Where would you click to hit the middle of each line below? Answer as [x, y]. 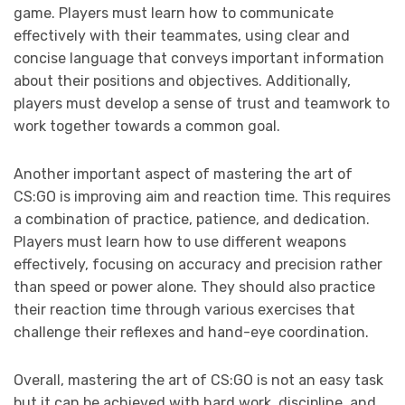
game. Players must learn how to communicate [174, 13]
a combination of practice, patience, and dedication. [192, 219]
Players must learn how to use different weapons [180, 241]
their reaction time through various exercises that [184, 309]
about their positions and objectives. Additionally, [182, 80]
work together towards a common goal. [147, 126]
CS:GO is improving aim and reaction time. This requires [202, 196]
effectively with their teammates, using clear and [182, 35]
